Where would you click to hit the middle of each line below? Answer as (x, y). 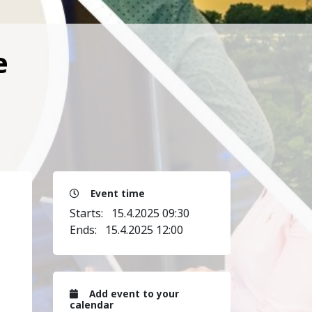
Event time (116, 193)
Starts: (91, 213)
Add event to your (133, 293)
